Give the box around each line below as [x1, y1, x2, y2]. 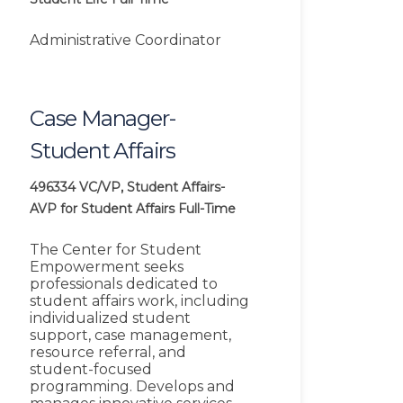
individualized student [30, 309, 191, 327]
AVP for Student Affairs [30, 201, 175, 218]
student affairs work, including [30, 292, 249, 310]
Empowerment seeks [30, 258, 184, 276]
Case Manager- [30, 105, 175, 132]
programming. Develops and [30, 378, 235, 396]
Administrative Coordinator [30, 31, 221, 49]
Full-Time [178, 201, 236, 218]
